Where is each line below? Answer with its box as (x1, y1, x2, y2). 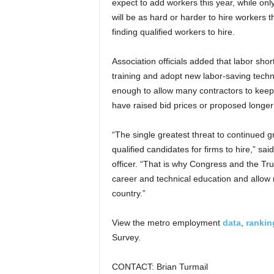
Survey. (111, 232, 141, 242)
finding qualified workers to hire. (111, 27, 235, 37)
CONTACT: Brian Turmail (111, 262, 208, 272)
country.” (111, 188, 146, 198)
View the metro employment (111, 218, 223, 228)
